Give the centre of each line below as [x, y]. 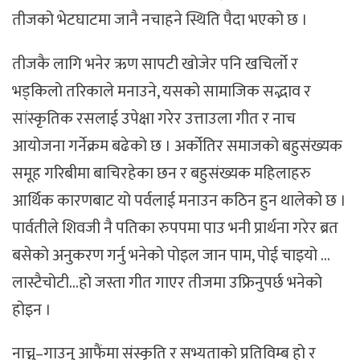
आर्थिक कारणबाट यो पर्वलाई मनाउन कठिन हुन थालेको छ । [179, 200]
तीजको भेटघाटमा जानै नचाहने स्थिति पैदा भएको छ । [160, 20]
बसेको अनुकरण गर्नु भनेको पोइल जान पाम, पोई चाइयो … [171, 255]
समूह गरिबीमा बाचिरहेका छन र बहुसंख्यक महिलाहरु [162, 173]
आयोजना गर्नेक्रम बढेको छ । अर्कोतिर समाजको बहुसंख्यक [177, 146]
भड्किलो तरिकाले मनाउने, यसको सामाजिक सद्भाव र [162, 91]
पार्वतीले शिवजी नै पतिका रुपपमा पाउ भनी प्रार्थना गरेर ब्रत [175, 228]
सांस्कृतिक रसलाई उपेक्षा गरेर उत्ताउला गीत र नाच [154, 119]
